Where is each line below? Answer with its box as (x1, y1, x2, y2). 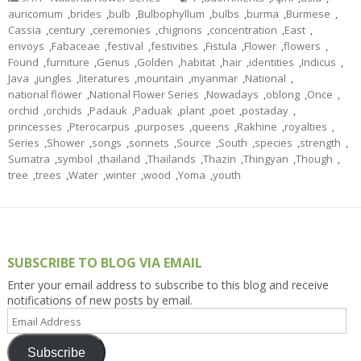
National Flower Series (89, 87, 199, 102)
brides (70, 6, 102, 22)
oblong (266, 87, 300, 102)
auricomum (8, 6, 63, 22)
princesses (8, 119, 62, 135)
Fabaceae (52, 39, 100, 54)
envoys (8, 39, 44, 54)
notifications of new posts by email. (6, 293, 193, 309)
